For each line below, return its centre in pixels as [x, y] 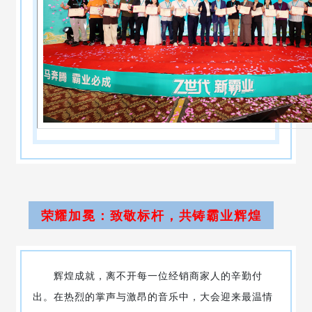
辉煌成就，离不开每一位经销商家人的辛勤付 [147, 275]
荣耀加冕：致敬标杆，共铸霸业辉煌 [151, 215]
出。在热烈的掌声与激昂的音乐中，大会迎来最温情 [153, 296]
